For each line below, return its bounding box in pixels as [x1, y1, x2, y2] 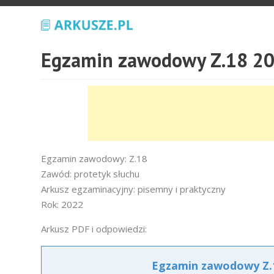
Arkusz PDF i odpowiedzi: [41, 223, 147, 235]
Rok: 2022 [41, 198, 83, 210]
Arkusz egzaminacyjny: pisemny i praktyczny [41, 183, 226, 195]
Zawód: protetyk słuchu [41, 168, 139, 180]
